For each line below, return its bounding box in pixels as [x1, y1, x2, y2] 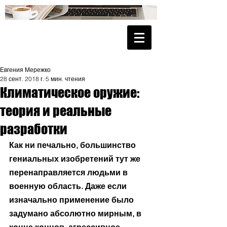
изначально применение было [9, 195, 136, 205]
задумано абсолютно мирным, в [9, 208, 143, 218]
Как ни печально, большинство [9, 140, 138, 150]
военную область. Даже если [9, 181, 129, 191]
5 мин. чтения [46, 75, 85, 83]
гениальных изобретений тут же [9, 154, 142, 164]
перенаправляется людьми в [9, 167, 130, 177]
